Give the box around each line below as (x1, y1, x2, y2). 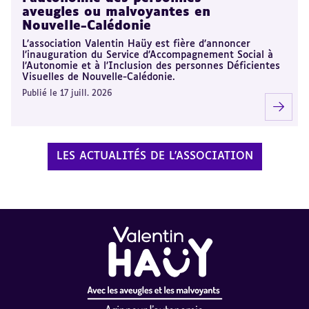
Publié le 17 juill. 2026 (22, 90, 112, 99)
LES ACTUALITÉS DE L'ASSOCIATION (56, 150, 253, 163)
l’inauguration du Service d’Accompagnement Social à (22, 50, 273, 61)
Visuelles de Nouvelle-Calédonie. (22, 72, 175, 83)
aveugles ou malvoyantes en (22, 6, 210, 19)
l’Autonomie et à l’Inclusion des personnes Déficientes (22, 61, 280, 72)
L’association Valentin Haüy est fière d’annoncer (22, 39, 250, 50)
